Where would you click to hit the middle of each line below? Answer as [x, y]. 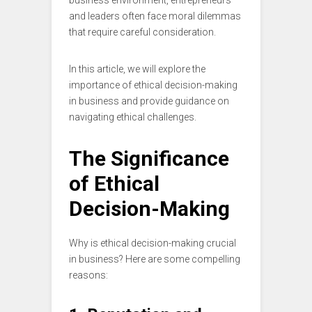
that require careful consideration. [142, 32]
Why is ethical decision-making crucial [153, 243]
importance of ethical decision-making [153, 85]
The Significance [149, 159]
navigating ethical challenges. [133, 117]
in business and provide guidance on [149, 101]
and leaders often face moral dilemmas [155, 16]
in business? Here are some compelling [155, 259]
